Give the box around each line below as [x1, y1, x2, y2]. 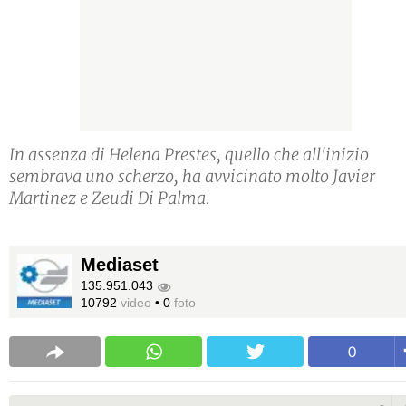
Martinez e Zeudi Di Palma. [9, 188, 210, 209]
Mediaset [81, 255, 159, 275]
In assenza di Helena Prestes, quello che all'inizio [9, 144, 369, 166]
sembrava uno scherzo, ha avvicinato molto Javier [9, 166, 375, 188]
